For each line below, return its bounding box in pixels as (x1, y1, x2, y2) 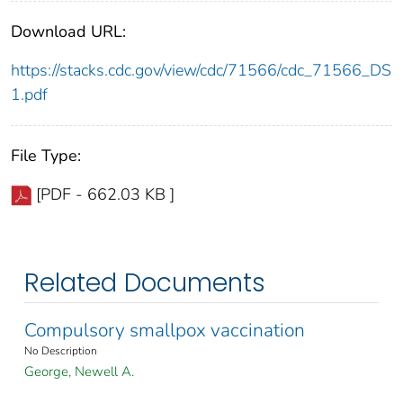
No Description (24, 344, 97, 359)
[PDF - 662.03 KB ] (36, 184, 175, 206)
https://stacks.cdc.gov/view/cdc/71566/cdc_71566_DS (11, 59, 391, 82)
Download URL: (11, 21, 126, 43)
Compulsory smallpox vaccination (24, 318, 305, 344)
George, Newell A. (24, 363, 134, 381)
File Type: (11, 145, 81, 167)
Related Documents (24, 265, 265, 301)
